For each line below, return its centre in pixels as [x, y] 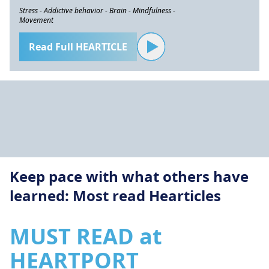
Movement [36, 20]
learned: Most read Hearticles [115, 195]
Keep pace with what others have [129, 176]
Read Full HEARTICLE [78, 47]
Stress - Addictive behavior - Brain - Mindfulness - [97, 11]
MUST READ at [86, 236]
